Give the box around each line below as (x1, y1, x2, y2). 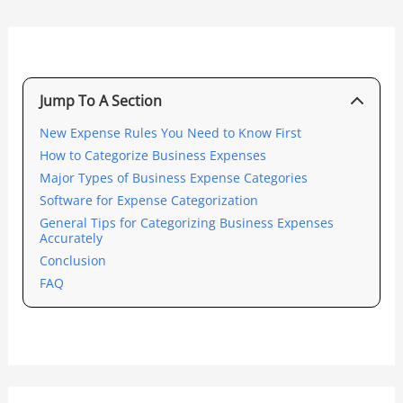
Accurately (39, 228, 103, 246)
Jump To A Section (39, 90, 162, 111)
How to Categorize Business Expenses (39, 146, 266, 164)
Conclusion (39, 251, 106, 269)
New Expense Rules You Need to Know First (39, 123, 305, 141)
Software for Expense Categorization (39, 191, 258, 209)
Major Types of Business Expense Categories (39, 168, 308, 186)
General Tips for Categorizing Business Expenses (39, 213, 334, 231)
